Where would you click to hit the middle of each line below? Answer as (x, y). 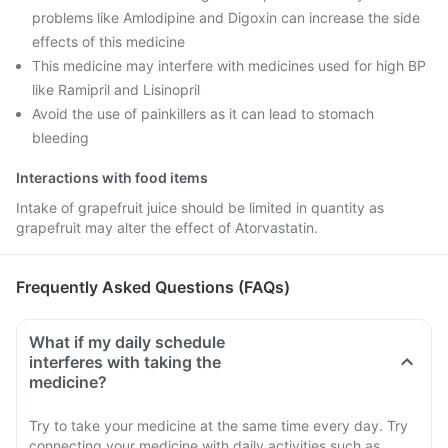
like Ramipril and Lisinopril (116, 89)
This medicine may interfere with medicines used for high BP (229, 65)
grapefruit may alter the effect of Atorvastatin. (167, 227)
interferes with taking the (125, 362)
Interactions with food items (112, 177)
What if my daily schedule (127, 342)
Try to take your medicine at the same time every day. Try (218, 425)
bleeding (60, 137)
